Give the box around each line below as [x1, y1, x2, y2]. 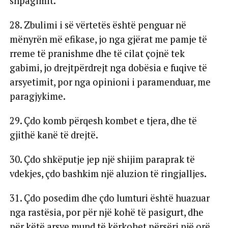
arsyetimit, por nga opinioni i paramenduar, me [9, 75, 211, 88]
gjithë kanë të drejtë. [9, 128, 98, 141]
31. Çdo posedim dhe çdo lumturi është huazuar [9, 191, 210, 204]
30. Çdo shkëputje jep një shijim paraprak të [9, 153, 195, 165]
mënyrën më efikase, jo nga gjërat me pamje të [9, 33, 207, 45]
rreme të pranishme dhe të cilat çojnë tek [9, 47, 185, 60]
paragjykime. [9, 90, 66, 102]
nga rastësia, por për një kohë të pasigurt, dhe [9, 206, 204, 218]
